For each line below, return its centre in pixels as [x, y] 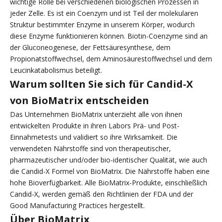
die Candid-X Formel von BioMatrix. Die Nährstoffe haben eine [110, 171]
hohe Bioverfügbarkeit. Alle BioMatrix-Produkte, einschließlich [109, 183]
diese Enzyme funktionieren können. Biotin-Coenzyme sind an [109, 36]
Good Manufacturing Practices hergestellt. [77, 206]
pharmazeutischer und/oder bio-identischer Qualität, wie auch [109, 160]
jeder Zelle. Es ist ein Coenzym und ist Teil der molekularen [104, 13]
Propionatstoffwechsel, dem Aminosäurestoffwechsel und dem [111, 59]
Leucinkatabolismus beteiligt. [56, 70]
